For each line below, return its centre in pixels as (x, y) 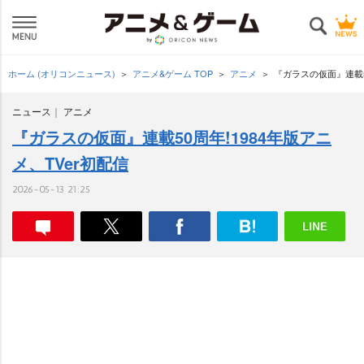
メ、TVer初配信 (70, 163)
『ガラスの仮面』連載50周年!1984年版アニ (172, 137)
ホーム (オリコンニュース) (62, 73)
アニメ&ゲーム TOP (173, 73)
